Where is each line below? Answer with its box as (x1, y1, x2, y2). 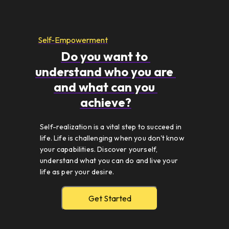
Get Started (88, 193, 131, 204)
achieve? (80, 95, 131, 110)
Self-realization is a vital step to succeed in (40, 122, 181, 131)
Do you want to (61, 49, 148, 64)
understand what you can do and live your (40, 155, 178, 165)
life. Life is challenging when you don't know (40, 133, 185, 143)
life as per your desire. (40, 167, 116, 176)
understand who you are (35, 64, 173, 80)
